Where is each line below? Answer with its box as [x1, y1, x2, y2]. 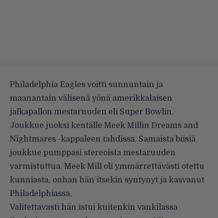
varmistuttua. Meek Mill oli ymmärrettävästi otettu [10, 162, 204, 171]
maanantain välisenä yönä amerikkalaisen [10, 93, 172, 103]
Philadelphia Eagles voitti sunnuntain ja [10, 80, 163, 89]
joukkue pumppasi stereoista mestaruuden [10, 148, 176, 157]
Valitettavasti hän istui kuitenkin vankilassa [10, 202, 178, 212]
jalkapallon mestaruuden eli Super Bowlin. [10, 107, 174, 116]
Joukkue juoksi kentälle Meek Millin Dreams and [10, 121, 198, 130]
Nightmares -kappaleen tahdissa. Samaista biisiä [10, 134, 196, 144]
